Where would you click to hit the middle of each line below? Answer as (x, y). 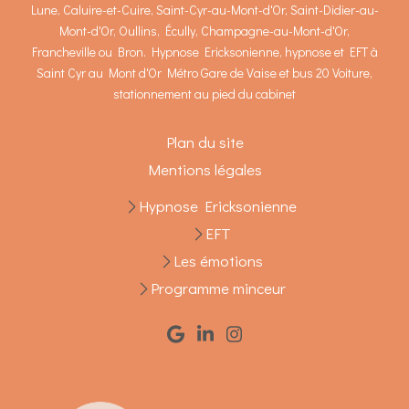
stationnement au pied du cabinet (204, 94)
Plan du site (204, 142)
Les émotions (218, 261)
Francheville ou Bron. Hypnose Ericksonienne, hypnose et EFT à (204, 52)
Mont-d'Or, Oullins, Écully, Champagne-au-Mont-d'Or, (204, 31)
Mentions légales (204, 169)
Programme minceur (218, 288)
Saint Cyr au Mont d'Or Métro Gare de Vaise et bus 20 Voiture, (204, 73)
